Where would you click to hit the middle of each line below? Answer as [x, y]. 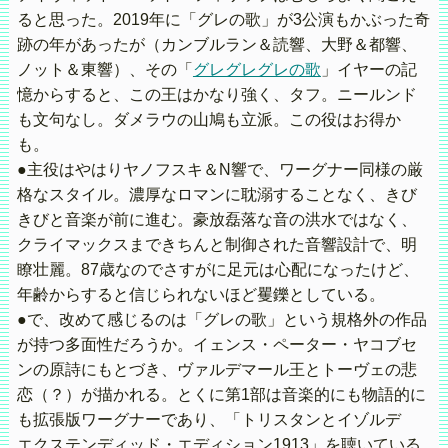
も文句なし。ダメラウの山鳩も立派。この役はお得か [208, 120]
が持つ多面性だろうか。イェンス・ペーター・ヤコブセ [216, 345]
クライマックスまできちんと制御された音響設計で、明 [216, 245]
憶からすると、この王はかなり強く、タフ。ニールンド [216, 95]
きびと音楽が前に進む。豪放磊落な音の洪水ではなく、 [216, 220]
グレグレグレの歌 [256, 70]
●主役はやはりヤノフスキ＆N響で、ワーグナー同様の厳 [219, 170]
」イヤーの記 [368, 70]
